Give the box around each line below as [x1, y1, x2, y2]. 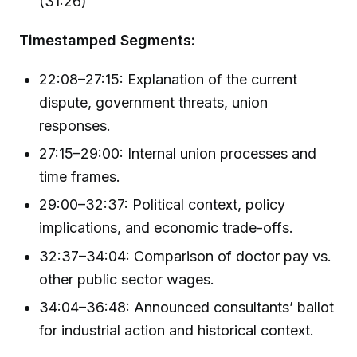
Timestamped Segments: [19, 31, 195, 49]
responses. [39, 116, 112, 134]
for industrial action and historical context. [39, 321, 315, 339]
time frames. [39, 167, 121, 185]
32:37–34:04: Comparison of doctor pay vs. [39, 247, 332, 265]
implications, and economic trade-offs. [39, 219, 294, 237]
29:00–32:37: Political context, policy [39, 196, 286, 214]
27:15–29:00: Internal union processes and [39, 144, 317, 162]
